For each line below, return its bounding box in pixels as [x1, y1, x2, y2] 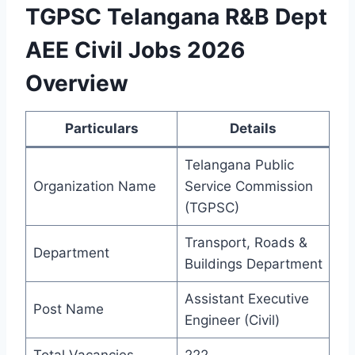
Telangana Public [184, 157, 294, 174]
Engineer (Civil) [184, 312, 280, 329]
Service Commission [184, 178, 313, 195]
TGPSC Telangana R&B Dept [25, 3, 327, 31]
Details [230, 120, 277, 137]
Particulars [64, 120, 139, 137]
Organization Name [32, 178, 156, 195]
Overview [25, 70, 128, 97]
